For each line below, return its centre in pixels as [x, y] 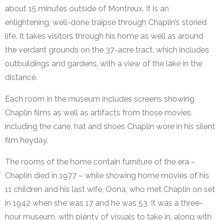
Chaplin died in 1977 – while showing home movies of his [107, 176]
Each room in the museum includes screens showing [100, 99]
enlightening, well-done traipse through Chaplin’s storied [106, 23]
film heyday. [27, 140]
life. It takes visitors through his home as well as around [104, 36]
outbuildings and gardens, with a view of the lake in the [104, 64]
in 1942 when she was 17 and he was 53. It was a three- [104, 203]
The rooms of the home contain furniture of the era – [100, 162]
